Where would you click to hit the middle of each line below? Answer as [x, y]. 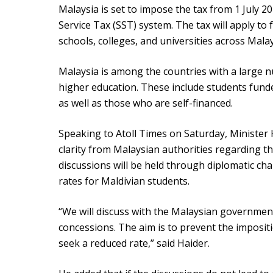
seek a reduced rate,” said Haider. [134, 243]
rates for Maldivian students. [124, 181]
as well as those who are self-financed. [146, 103]
